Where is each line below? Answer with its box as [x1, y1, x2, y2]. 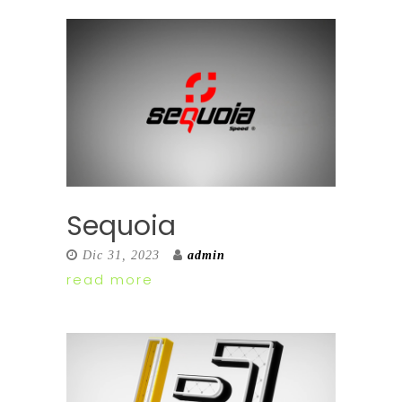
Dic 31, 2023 [83, 249, 160, 262]
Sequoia [66, 207, 176, 245]
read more [66, 270, 153, 289]
